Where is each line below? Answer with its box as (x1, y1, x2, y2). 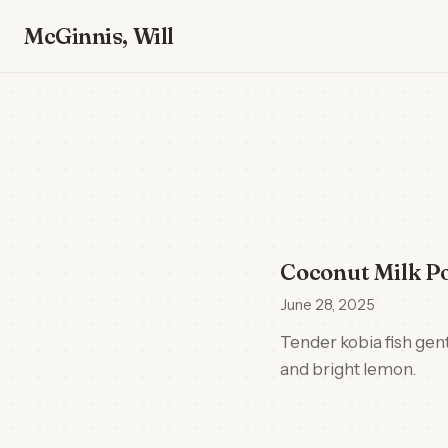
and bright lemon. (280, 359, 416, 379)
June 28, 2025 (280, 296, 375, 314)
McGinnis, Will (24, 21, 174, 50)
